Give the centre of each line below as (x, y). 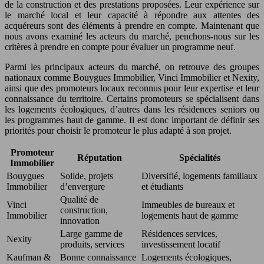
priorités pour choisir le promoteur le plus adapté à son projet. (118, 131)
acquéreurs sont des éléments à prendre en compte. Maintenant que (132, 26)
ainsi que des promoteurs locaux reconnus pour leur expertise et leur (132, 88)
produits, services (92, 244)
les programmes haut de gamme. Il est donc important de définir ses (132, 120)
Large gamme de (91, 234)
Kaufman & (29, 257)
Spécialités (199, 158)
